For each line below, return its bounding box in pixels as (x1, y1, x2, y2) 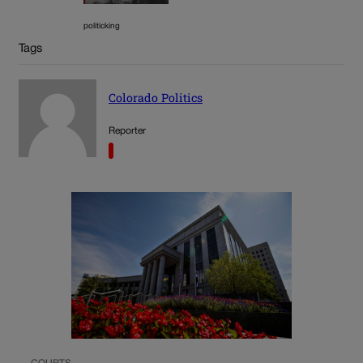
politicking (83, 23, 120, 31)
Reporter (109, 126, 146, 135)
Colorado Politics (109, 89, 203, 105)
